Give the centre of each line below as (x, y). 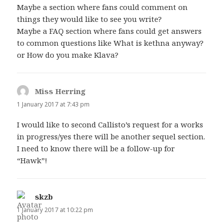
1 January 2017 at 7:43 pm (54, 105)
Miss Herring (60, 91)
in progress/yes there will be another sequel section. (111, 137)
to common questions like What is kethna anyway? (111, 43)
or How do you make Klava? (68, 55)
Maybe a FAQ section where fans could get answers (110, 31)
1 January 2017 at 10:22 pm (55, 210)
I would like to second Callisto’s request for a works (110, 125)
